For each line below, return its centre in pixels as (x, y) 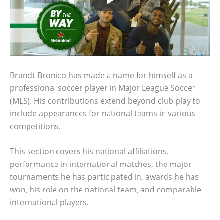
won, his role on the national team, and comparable (106, 190)
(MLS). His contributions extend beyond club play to (105, 100)
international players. (49, 203)
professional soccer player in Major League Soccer (103, 88)
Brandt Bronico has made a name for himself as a (101, 75)
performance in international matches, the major (101, 164)
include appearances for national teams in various (103, 113)
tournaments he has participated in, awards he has (104, 177)
